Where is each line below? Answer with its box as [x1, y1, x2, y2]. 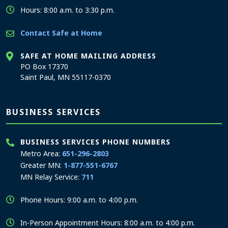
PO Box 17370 [20, 62, 68, 71]
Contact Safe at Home [20, 28, 102, 38]
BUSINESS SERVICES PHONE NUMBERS [20, 137, 170, 147]
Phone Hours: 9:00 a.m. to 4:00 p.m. [20, 195, 138, 205]
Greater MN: [20, 160, 64, 170]
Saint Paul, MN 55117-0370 [20, 72, 111, 82]
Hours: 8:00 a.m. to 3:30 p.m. [20, 5, 115, 15]
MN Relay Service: [20, 172, 81, 182]
